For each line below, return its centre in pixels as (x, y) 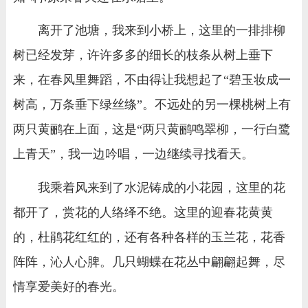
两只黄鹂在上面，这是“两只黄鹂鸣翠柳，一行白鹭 (152, 130)
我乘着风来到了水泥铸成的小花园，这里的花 (161, 187)
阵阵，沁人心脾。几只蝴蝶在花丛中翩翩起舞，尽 (149, 262)
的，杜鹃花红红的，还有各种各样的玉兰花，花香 (149, 237)
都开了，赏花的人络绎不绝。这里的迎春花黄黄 (143, 212)
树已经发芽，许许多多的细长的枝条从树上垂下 (143, 55)
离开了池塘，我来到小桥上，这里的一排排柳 (161, 31)
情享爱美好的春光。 (68, 286)
